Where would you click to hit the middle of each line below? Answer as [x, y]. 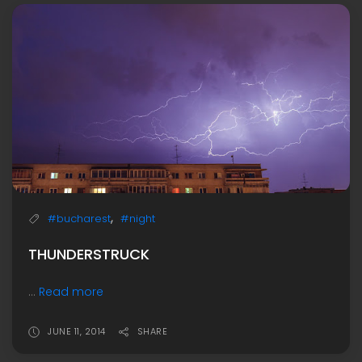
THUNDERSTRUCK [89, 255]
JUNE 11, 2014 [77, 332]
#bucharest [79, 219]
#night [138, 219]
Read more [71, 292]
